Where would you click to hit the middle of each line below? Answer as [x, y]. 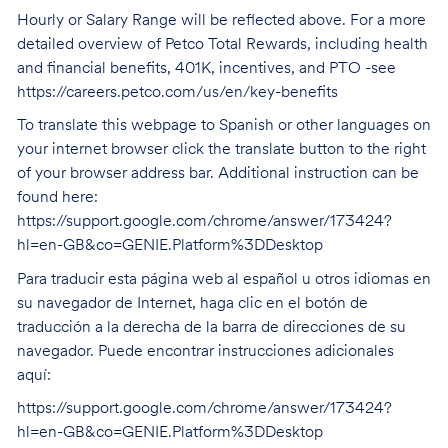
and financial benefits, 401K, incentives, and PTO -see [206, 68]
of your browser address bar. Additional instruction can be [217, 174]
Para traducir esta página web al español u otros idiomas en [223, 279]
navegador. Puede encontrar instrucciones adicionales [205, 351]
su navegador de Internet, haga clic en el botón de [192, 303]
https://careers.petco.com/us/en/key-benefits [177, 92]
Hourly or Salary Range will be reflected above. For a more [221, 20]
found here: [57, 198]
